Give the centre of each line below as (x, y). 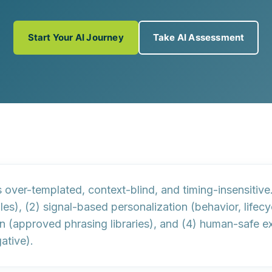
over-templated (43, 190)
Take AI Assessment (199, 37)
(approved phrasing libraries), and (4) (103, 224)
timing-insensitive (226, 190)
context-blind (121, 190)
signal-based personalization (115, 207)
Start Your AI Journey (76, 37)
